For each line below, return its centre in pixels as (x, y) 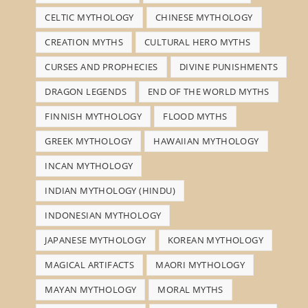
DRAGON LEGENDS (86, 91)
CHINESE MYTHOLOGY (204, 17)
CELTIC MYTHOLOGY (89, 17)
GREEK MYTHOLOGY (89, 141)
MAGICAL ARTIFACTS (90, 264)
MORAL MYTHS (190, 289)
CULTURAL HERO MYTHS (198, 42)
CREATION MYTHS (84, 42)
